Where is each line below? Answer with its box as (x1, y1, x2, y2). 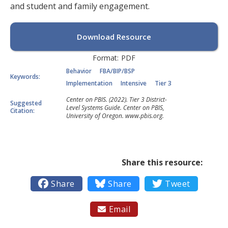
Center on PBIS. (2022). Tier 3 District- (66, 95, 167, 104)
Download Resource (77, 32, 151, 42)
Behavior (66, 67, 92, 75)
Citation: (10, 106, 35, 115)
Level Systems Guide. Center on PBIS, (66, 103, 164, 112)
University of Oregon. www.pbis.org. (66, 111, 164, 120)
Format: (93, 53, 119, 63)
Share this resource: (122, 157, 203, 168)
